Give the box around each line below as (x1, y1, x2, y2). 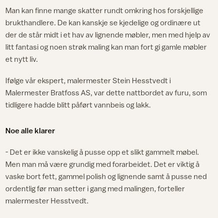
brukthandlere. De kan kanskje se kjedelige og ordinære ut (5, 18, 201, 27)
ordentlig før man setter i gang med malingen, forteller (5, 183, 185, 193)
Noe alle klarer (5, 126, 55, 135)
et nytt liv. (5, 54, 38, 63)
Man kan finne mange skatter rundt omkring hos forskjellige (5, 5, 204, 15)
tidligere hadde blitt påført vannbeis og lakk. (5, 100, 151, 109)
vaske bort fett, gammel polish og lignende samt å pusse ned (5, 171, 207, 181)
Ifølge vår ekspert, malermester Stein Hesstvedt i (5, 75, 171, 85)
